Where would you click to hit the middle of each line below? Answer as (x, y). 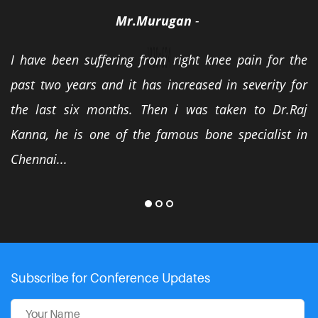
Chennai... (39, 159)
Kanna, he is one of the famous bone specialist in (159, 134)
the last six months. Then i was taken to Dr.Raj (159, 109)
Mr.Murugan (153, 21)
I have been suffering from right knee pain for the (159, 60)
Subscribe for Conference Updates (110, 278)
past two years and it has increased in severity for (159, 84)
